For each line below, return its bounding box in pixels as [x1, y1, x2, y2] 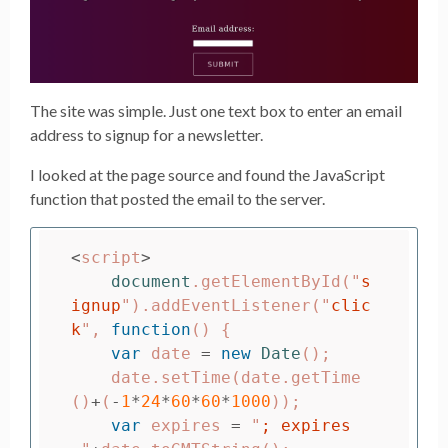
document [111, 272, 191, 292]
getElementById [201, 272, 341, 292]
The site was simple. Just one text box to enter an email [30, 101, 402, 121]
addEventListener [151, 296, 311, 316]
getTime [291, 368, 361, 388]
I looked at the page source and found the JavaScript [30, 165, 385, 185]
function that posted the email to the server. [30, 189, 325, 209]
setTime [161, 368, 231, 388]
